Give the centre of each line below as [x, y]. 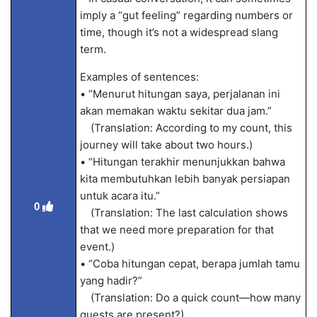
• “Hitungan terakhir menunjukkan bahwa [182, 162]
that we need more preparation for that [177, 230]
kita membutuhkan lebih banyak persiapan [185, 179]
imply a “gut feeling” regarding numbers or [186, 15]
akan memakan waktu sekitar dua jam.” [175, 111]
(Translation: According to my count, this [186, 128]
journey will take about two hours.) [166, 145]
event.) [97, 247]
